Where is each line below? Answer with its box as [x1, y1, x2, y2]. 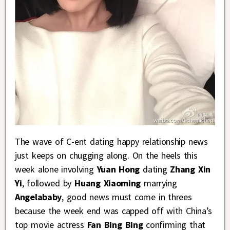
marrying [141, 177, 177, 189]
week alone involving [15, 163, 97, 175]
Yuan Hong [97, 163, 140, 175]
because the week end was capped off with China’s [15, 204, 212, 217]
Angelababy [15, 190, 62, 203]
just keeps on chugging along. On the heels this [15, 149, 198, 161]
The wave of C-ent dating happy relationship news [15, 135, 208, 147]
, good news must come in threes [61, 190, 192, 203]
